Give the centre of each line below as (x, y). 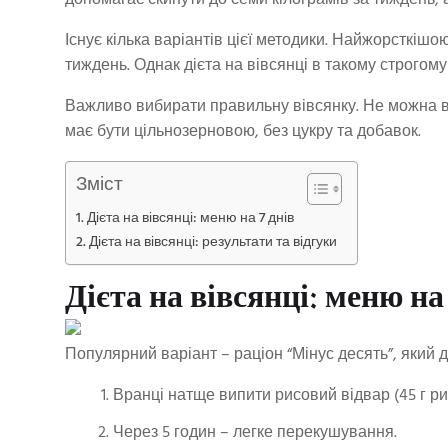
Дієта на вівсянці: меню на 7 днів (190, 218)
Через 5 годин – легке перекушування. (255, 432)
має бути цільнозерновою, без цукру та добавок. (243, 132)
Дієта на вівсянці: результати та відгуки (212, 242)
